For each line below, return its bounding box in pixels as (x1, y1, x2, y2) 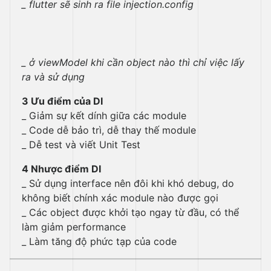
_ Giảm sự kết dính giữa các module (22, 109, 186, 122)
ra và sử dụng (22, 71, 85, 83)
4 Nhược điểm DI (22, 163, 101, 175)
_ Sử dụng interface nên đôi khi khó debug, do (22, 177, 234, 189)
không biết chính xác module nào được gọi (22, 192, 218, 204)
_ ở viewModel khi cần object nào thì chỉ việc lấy (22, 56, 244, 68)
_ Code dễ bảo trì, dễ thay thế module (22, 124, 196, 136)
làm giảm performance (22, 221, 126, 233)
